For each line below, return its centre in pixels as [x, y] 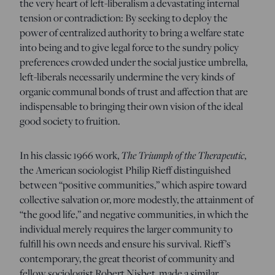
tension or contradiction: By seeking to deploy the [124, 17]
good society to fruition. [70, 121]
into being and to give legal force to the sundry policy [129, 47]
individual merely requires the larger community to [126, 229]
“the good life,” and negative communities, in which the [134, 214]
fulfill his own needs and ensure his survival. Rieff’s [125, 243]
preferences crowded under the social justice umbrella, [134, 62]
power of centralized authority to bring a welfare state [132, 32]
